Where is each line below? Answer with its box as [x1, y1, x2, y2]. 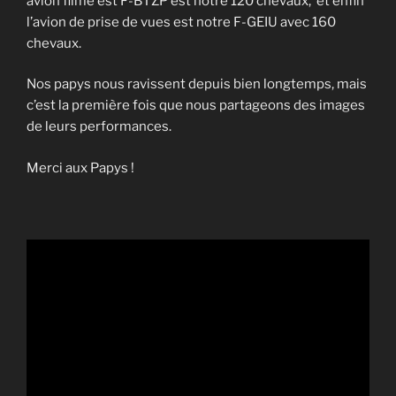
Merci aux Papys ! [27, 159, 134, 176]
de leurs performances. [27, 118, 171, 135]
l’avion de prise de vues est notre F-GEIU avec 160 [27, 13, 336, 30]
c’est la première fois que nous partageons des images [27, 97, 365, 114]
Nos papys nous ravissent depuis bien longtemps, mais [27, 76, 367, 93]
